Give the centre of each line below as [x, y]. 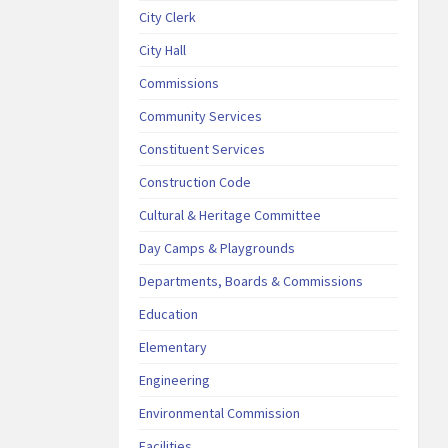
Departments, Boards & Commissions [251, 281]
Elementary [173, 347]
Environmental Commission [220, 413]
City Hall [163, 50]
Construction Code [195, 182]
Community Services [201, 116]
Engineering [175, 380]
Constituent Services [202, 149]
